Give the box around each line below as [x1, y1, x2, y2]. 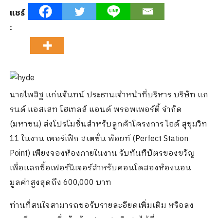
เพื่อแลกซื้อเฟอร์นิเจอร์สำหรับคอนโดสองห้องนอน [10, 162, 191, 175]
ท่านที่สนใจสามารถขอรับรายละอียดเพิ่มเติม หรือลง [10, 199, 194, 212]
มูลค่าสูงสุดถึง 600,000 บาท [10, 176, 111, 189]
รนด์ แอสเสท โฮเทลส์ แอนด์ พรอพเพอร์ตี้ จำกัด [10, 103, 182, 116]
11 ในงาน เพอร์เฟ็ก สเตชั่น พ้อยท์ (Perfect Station [10, 132, 188, 145]
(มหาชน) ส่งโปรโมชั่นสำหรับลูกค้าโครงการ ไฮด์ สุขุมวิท [10, 118, 207, 131]
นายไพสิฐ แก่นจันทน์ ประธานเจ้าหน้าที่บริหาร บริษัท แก [10, 89, 208, 102]
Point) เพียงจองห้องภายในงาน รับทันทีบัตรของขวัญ [10, 147, 195, 160]
